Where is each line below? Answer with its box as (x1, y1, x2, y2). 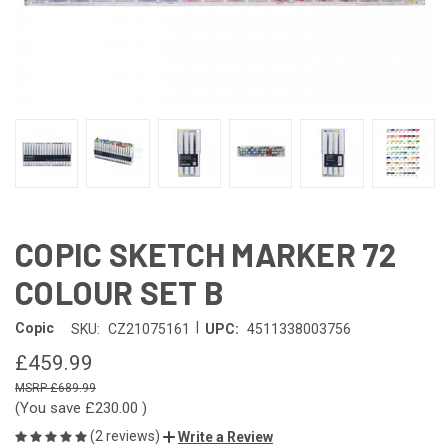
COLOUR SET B (15, 272, 224, 311)
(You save (15, 398, 81, 417)
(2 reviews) (90, 427, 163, 444)
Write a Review (178, 428, 273, 445)
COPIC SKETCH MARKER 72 (15, 234, 397, 273)
